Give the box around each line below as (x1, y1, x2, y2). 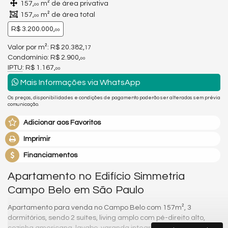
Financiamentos (23, 152, 77, 159)
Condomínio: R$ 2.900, (8, 53, 80, 61)
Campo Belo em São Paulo (8, 184, 144, 196)
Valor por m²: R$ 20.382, (8, 43, 84, 51)
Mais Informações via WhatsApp (19, 78, 140, 87)
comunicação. (8, 101, 39, 107)
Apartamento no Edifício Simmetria (8, 170, 185, 183)
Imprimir (23, 135, 50, 142)
